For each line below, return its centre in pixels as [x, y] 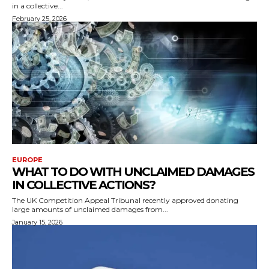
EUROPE [27, 159]
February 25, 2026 [39, 18]
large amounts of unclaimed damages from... [90, 209]
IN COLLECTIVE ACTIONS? [83, 185]
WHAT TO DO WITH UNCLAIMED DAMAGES [133, 171]
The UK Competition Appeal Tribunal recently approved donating [125, 200]
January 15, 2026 [37, 222]
